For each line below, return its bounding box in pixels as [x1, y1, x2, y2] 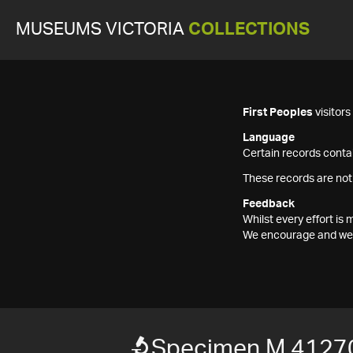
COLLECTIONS [188, 21, 310, 38]
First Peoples [243, 107, 313, 118]
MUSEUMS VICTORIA [16, 21, 188, 38]
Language [243, 132, 295, 143]
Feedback [243, 199, 295, 210]
